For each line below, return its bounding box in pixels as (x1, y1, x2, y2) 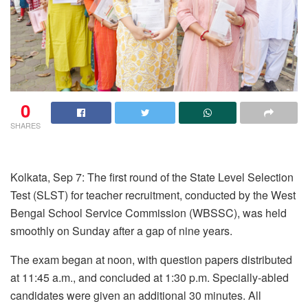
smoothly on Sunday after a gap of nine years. (10, 223, 232, 239)
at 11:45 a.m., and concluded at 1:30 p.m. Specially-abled (10, 269, 289, 286)
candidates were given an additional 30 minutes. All (10, 287, 261, 304)
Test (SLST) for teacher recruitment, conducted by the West (10, 187, 296, 203)
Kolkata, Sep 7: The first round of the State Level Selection (10, 169, 294, 186)
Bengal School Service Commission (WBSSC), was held (10, 205, 287, 221)
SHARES (10, 120, 41, 131)
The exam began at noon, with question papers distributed (10, 252, 292, 268)
